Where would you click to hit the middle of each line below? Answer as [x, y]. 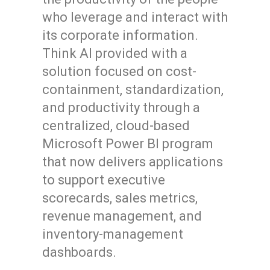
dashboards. [79, 252]
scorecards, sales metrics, [120, 198]
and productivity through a [121, 108]
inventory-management [113, 234]
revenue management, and [122, 216]
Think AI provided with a [115, 53]
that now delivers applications [133, 162]
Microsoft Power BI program [128, 144]
